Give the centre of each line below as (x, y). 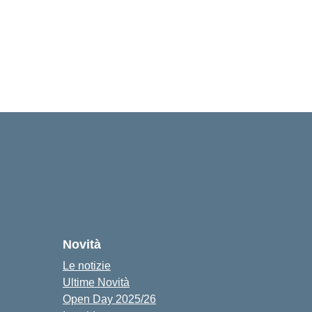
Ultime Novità (96, 282)
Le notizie (87, 266)
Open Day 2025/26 (109, 299)
